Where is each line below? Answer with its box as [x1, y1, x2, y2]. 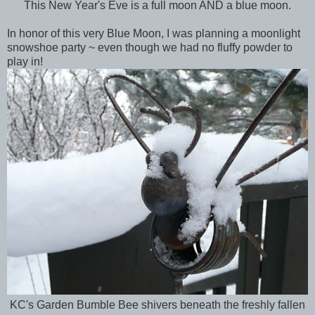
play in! [7, 55, 43, 67]
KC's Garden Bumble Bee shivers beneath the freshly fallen [10, 298, 305, 311]
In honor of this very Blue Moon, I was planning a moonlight [7, 27, 300, 39]
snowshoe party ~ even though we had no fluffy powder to [7, 41, 292, 53]
